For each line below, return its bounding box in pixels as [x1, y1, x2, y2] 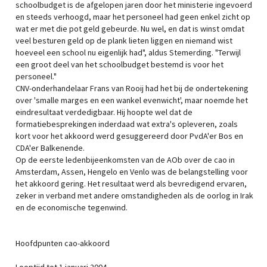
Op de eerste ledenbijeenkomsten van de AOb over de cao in [15, 154, 235, 165]
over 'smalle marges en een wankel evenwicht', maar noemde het [15, 95, 248, 105]
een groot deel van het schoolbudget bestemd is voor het [15, 59, 223, 70]
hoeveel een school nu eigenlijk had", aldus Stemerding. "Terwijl [15, 47, 241, 58]
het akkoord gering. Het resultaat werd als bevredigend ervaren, [15, 178, 247, 189]
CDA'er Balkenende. [15, 142, 85, 153]
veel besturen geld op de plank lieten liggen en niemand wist [15, 35, 232, 46]
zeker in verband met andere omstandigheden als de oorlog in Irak [15, 190, 253, 201]
